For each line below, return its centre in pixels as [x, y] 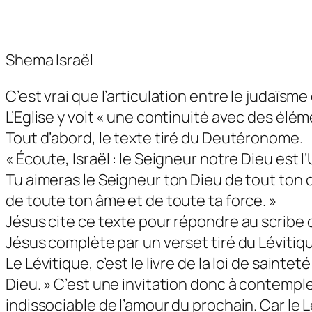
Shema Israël [49, 60]
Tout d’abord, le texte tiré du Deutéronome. [154, 138]
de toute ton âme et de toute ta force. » [141, 201]
